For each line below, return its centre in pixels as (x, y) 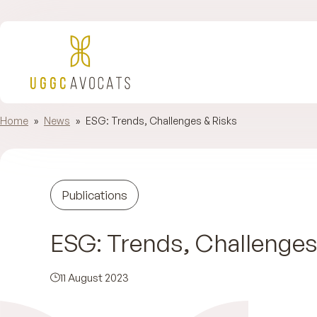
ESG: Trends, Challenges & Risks (161, 121)
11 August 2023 (94, 277)
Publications (94, 195)
